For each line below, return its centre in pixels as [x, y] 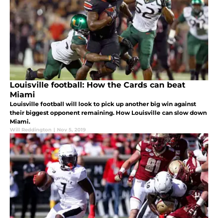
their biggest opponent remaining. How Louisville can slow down [108, 113]
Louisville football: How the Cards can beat [98, 85]
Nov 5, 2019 [71, 130]
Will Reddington [31, 130]
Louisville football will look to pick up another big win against [103, 104]
